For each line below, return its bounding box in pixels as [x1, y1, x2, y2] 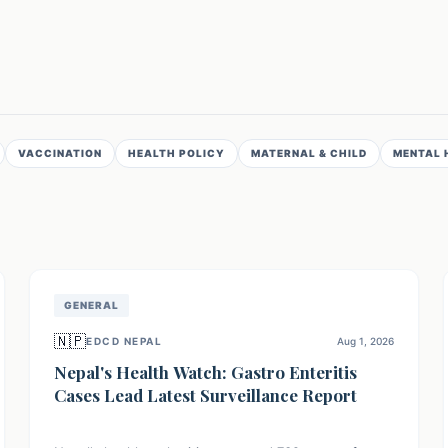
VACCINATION [18, 147, 102, 159]
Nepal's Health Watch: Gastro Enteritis [54, 361, 358, 383]
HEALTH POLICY [128, 147, 225, 159]
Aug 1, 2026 [336, 334, 394, 347]
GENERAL [64, 299, 120, 311]
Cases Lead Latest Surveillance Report [54, 384, 358, 406]
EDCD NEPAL [86, 334, 163, 347]
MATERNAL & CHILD [251, 147, 367, 159]
